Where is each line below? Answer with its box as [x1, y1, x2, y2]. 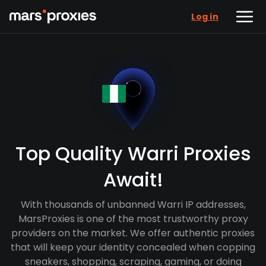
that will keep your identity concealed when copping [11, 240, 255, 254]
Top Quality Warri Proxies [15, 140, 251, 167]
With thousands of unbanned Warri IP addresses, [20, 198, 246, 211]
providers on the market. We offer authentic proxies [11, 226, 255, 240]
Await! [103, 166, 163, 193]
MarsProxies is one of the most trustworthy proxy [18, 212, 248, 226]
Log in [191, 11, 218, 23]
